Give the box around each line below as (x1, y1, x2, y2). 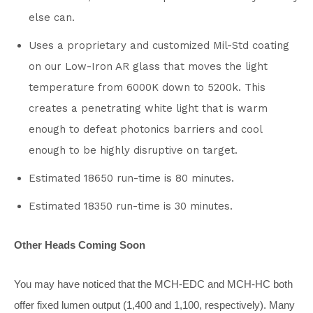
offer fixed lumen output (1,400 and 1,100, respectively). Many (14, 298, 295, 311)
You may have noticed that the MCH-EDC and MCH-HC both (14, 277, 293, 290)
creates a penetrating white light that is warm (29, 101, 268, 115)
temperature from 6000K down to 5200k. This (29, 80, 265, 94)
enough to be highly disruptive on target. (29, 143, 238, 156)
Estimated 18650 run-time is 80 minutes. (29, 171, 234, 184)
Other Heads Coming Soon (14, 238, 145, 251)
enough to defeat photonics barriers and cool (29, 122, 262, 136)
